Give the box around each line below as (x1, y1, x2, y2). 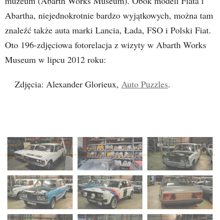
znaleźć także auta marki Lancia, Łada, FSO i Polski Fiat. (5, 24, 211, 36)
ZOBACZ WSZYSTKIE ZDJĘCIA (47, 110, 173, 120)
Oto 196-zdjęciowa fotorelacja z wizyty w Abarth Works (5, 39, 206, 51)
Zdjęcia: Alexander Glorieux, (15, 78, 121, 90)
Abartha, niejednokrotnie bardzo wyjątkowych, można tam (5, 9, 213, 21)
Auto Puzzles (121, 78, 168, 90)
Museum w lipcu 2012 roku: (5, 54, 106, 65)
